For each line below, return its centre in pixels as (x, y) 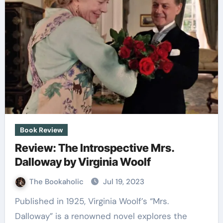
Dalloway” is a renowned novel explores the (101, 216)
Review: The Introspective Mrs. (95, 148)
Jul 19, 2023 (123, 182)
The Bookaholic (57, 182)
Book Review (41, 130)
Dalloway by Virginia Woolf (83, 162)
